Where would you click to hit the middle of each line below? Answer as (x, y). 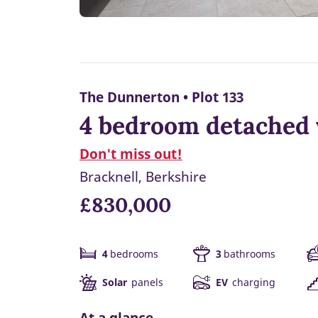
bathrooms (250, 254)
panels (146, 283)
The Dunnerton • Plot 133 (161, 97)
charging (253, 283)
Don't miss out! (131, 154)
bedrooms (134, 254)
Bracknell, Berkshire (143, 177)
